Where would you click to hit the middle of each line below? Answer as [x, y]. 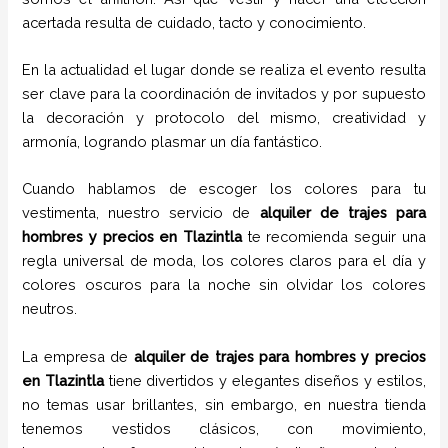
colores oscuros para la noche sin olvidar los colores [224, 285]
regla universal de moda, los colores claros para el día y [224, 261]
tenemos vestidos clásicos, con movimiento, [224, 428]
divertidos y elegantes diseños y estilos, [286, 380]
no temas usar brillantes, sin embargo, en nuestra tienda [224, 404]
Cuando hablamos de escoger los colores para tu [224, 189]
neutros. [52, 309]
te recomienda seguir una [334, 237]
